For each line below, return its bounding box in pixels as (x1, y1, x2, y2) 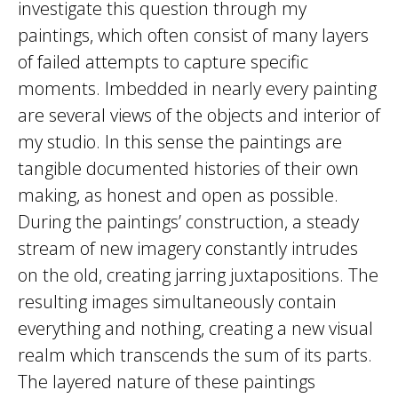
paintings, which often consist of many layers (18, 23, 369, 47)
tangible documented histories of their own (18, 156, 359, 180)
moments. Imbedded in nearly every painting (18, 76, 377, 100)
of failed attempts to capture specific (18, 50, 308, 74)
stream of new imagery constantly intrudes (18, 236, 358, 260)
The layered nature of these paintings (18, 370, 315, 394)
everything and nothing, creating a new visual (18, 316, 373, 340)
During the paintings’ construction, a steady (18, 210, 359, 234)
